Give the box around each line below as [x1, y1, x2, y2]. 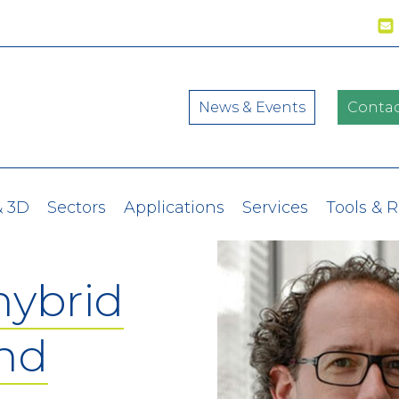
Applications [124, 198, 224, 217]
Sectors [47, 198, 106, 217]
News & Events [198, 99, 305, 116]
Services [242, 198, 308, 217]
